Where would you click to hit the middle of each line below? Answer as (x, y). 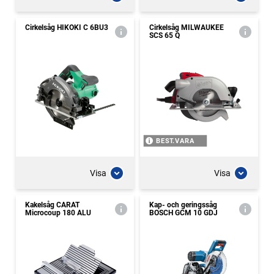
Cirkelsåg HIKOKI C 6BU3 (67, 28)
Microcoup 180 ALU (58, 213)
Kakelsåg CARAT (52, 205)
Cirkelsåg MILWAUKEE (187, 28)
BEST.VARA (175, 141)
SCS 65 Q (165, 35)
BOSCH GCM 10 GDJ (183, 213)
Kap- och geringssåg (183, 205)
